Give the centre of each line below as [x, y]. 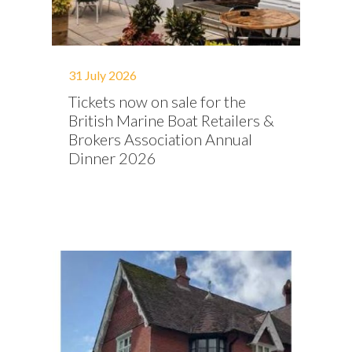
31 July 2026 [103, 75]
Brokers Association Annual [160, 139]
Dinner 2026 [112, 158]
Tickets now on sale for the [157, 101]
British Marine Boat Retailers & [171, 120]
